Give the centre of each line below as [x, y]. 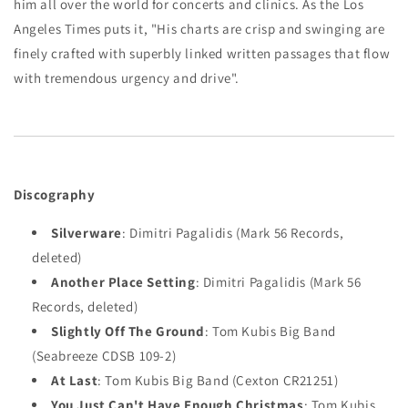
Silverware [87, 233]
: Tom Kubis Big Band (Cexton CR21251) [218, 380]
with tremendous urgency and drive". [127, 78]
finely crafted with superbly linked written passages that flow [202, 53]
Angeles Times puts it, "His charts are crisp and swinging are [199, 29]
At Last [75, 380]
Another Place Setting [123, 282]
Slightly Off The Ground [128, 331]
